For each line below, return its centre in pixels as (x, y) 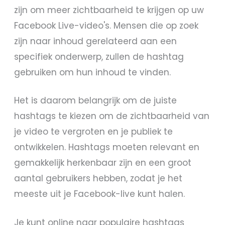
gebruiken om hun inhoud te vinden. (93, 72)
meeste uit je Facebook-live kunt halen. (100, 194)
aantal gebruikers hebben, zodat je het (98, 179)
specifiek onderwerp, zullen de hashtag (99, 57)
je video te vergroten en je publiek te (94, 132)
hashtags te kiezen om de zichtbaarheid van (112, 116)
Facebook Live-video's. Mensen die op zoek (106, 25)
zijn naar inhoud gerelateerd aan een (96, 41)
